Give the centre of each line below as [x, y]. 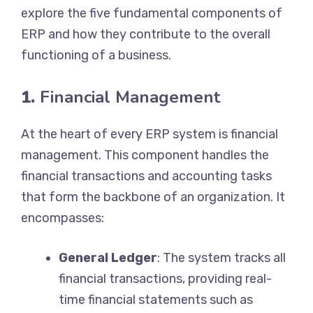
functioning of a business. [96, 55]
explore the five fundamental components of [152, 13]
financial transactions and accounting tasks [146, 176]
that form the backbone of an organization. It [153, 197]
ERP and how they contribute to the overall [146, 34]
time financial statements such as [156, 299]
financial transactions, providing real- [165, 278]
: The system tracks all [221, 257]
